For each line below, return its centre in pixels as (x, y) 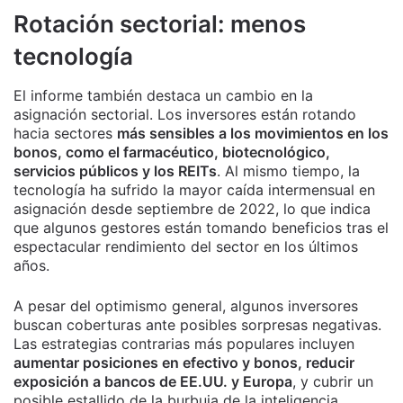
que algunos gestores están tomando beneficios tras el (201, 227)
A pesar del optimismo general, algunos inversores (186, 305)
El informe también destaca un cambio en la (163, 95)
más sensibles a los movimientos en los (253, 133)
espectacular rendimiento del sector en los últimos (186, 246)
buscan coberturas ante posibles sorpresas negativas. (197, 324)
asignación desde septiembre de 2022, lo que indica (192, 208)
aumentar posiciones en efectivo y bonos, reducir (184, 362)
